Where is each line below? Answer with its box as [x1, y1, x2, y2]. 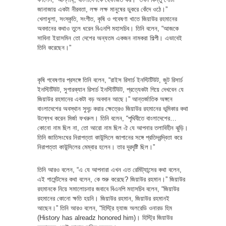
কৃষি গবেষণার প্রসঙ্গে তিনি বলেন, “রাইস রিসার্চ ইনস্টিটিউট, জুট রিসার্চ [37, 76, 183, 84]
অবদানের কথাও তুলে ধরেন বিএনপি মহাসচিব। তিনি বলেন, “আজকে [37, 24, 179, 32]
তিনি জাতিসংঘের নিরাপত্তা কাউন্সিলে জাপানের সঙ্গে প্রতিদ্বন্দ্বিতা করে [37, 133, 182, 141]
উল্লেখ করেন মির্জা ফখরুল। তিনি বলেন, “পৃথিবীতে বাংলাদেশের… [37, 114, 177, 122]
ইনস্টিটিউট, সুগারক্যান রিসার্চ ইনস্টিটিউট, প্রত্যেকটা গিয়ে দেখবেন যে [37, 85, 184, 93]
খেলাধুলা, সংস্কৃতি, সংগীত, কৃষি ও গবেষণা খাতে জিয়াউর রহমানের [37, 15, 177, 23]
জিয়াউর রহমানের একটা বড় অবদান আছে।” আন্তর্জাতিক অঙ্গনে [37, 95, 173, 103]
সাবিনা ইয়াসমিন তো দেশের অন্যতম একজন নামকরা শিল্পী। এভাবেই [37, 34, 182, 42]
